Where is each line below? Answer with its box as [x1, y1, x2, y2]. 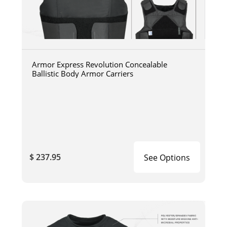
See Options [144, 152, 191, 163]
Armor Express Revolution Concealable [31, 59, 167, 69]
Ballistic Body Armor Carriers [31, 68, 133, 79]
